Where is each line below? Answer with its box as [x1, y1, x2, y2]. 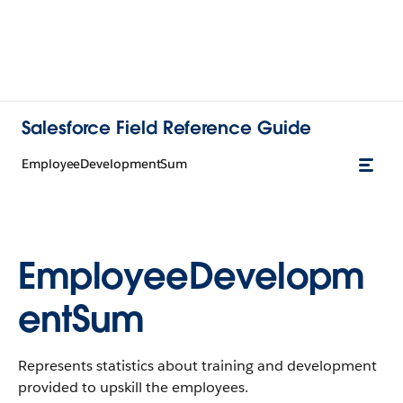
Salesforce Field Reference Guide [22, 115, 311, 139]
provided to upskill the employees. [18, 378, 248, 397]
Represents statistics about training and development [18, 356, 377, 375]
